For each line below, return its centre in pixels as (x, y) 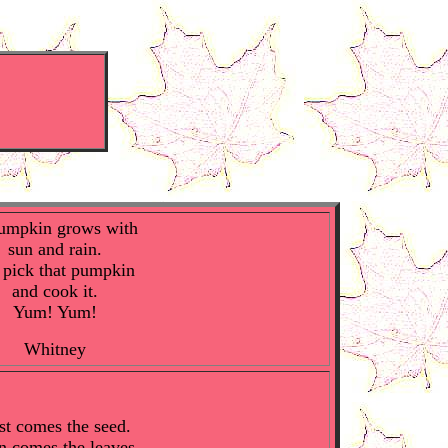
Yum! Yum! (54, 312)
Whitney (54, 349)
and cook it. (54, 291)
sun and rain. (54, 249)
